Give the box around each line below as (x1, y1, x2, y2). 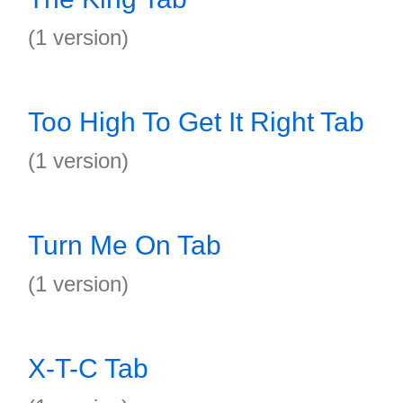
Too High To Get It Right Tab (28, 107, 364, 137)
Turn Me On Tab (28, 230, 221, 260)
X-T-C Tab (28, 354, 148, 383)
